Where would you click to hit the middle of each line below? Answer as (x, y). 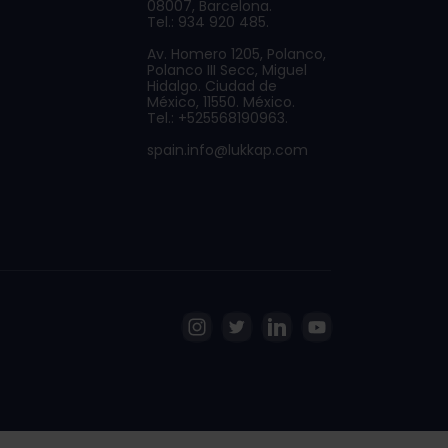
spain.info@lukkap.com (228, 150)
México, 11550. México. (221, 102)
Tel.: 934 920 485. (208, 22)
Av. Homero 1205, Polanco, (237, 54)
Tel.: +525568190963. (218, 118)
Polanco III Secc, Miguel (227, 70)
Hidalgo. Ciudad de (212, 86)
